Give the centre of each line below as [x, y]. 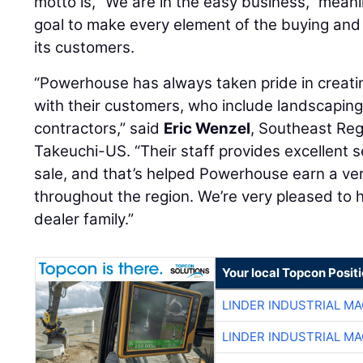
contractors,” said [99, 128]
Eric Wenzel [207, 128]
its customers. [85, 47]
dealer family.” [84, 219]
